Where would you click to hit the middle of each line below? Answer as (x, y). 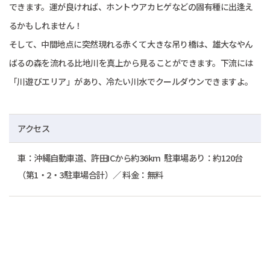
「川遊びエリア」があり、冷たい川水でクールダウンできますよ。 (132, 81)
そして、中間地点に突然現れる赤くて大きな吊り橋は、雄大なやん (131, 44)
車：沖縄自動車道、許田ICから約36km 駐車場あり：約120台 (130, 157)
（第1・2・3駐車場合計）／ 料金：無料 (90, 174)
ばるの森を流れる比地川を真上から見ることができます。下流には (131, 62)
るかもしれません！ (46, 25)
